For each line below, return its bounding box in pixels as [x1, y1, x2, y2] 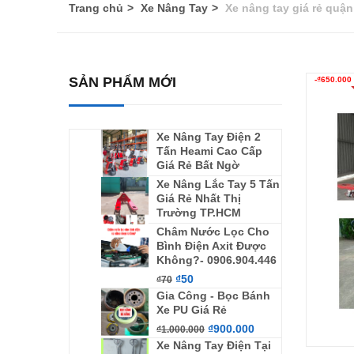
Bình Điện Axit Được [156, 239, 266, 252]
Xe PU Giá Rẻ [156, 303, 227, 316]
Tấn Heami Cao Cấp [156, 145, 262, 157]
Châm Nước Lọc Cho [156, 225, 269, 238]
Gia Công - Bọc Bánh [156, 289, 270, 302]
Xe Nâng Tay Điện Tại [156, 339, 271, 352]
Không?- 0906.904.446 [156, 254, 277, 266]
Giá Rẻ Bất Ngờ [156, 159, 239, 171]
